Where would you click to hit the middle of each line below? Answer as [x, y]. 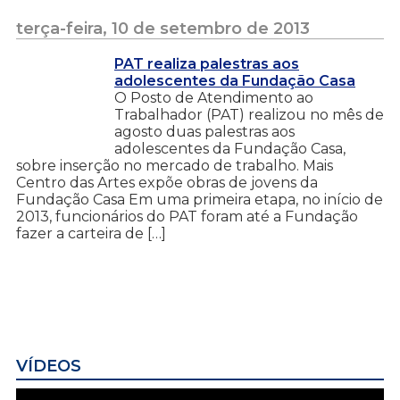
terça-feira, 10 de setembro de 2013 [163, 28]
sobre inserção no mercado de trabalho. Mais [175, 165]
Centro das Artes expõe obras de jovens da [167, 182]
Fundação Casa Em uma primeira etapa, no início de [200, 199]
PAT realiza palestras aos [207, 63]
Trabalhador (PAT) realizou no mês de [249, 114]
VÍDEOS [49, 366]
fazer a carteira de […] [91, 233]
